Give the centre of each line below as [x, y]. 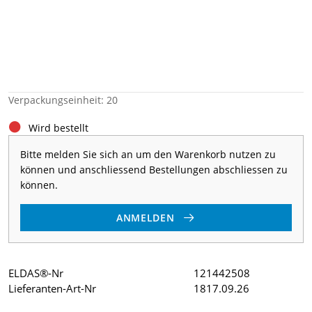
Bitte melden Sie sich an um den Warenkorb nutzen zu [148, 154]
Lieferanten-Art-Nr [52, 288]
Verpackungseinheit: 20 [63, 100]
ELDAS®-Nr [36, 273]
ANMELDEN [145, 217]
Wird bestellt [58, 128]
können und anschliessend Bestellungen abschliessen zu [154, 170]
